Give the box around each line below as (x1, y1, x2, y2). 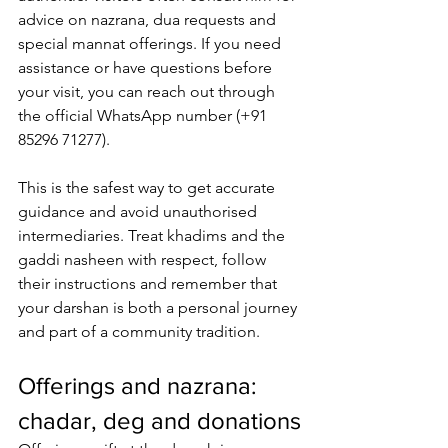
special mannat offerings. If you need (18, 34, 285, 54)
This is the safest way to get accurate (18, 178, 279, 198)
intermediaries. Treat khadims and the (18, 226, 289, 246)
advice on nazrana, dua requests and (18, 10, 280, 30)
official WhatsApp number (45, 106, 232, 126)
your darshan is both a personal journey (18, 298, 301, 318)
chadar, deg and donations (18, 407, 301, 435)
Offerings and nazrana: (18, 372, 263, 400)
